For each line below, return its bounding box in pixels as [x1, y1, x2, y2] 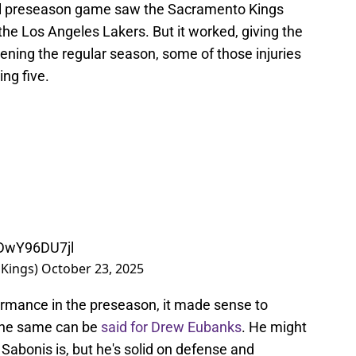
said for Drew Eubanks [101, 319, 242, 336]
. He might [242, 319, 307, 336]
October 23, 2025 [41, 260, 144, 278]
